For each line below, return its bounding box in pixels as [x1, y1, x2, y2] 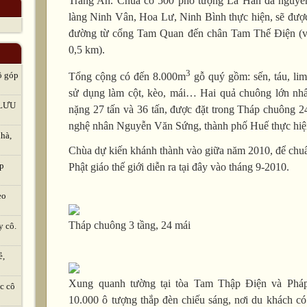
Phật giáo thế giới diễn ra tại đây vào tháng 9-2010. [69, 161, 289, 173]
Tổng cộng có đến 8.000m [69, 71, 186, 83]
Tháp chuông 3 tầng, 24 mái [69, 219, 191, 232]
